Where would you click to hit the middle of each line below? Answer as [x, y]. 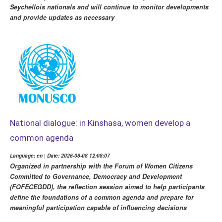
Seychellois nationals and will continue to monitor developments [109, 7]
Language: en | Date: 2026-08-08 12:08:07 [60, 156]
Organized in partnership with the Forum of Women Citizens [101, 166]
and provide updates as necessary [62, 18]
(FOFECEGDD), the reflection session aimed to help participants [107, 187]
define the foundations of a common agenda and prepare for [102, 197]
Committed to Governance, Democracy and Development [96, 177]
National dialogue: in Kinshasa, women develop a [100, 123]
